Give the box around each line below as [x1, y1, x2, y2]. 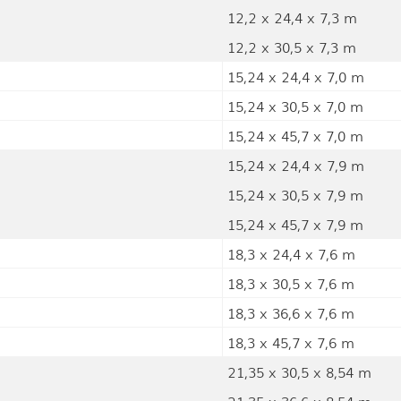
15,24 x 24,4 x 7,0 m [227, 65, 364, 88]
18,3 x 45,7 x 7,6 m [227, 331, 354, 354]
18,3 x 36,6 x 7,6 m [227, 302, 354, 324]
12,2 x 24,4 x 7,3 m [227, 6, 357, 29]
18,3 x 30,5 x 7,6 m [227, 272, 354, 294]
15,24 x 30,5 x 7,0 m [227, 95, 363, 117]
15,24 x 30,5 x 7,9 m [227, 183, 363, 206]
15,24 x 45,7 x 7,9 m [227, 213, 363, 235]
